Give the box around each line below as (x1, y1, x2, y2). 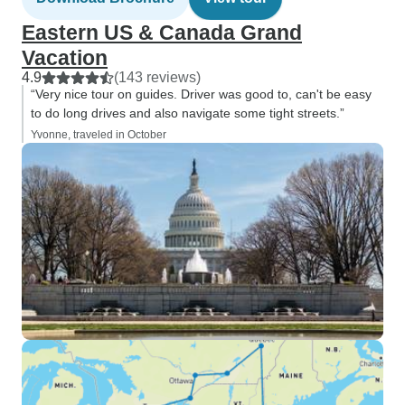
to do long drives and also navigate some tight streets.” (31, 106, 344, 120)
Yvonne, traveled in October (31, 128, 166, 141)
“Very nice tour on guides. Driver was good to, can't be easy (31, 87, 372, 101)
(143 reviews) (114, 70, 201, 85)
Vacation (22, 46, 108, 70)
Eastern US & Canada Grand (22, 21, 302, 44)
